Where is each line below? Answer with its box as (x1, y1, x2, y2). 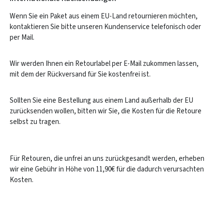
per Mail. (10, 32, 34, 43)
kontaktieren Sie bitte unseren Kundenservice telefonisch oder (10, 22, 201, 32)
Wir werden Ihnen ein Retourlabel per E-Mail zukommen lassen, (10, 59, 199, 69)
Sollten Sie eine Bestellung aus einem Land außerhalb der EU (10, 95, 193, 106)
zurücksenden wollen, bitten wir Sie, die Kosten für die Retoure (10, 106, 201, 116)
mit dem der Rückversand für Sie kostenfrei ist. (10, 69, 151, 79)
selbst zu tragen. (10, 117, 61, 127)
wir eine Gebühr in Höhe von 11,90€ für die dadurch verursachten (10, 164, 204, 174)
